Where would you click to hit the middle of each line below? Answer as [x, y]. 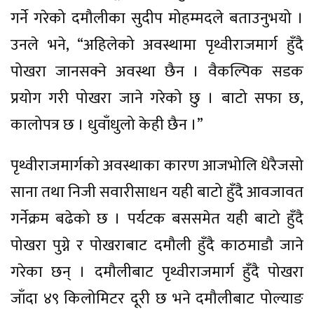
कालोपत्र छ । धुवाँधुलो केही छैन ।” [107, 125]
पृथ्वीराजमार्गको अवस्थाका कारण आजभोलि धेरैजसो [157, 166]
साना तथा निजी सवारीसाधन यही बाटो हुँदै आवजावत [157, 193]
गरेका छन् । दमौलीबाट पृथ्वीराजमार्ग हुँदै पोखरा [157, 273]
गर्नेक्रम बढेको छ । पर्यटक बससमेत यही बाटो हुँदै [157, 219]
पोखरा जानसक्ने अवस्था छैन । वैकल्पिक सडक [157, 72]
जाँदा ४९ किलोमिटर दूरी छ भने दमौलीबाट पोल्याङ [157, 299]
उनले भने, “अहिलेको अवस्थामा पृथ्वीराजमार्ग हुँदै [157, 46]
